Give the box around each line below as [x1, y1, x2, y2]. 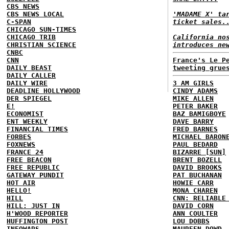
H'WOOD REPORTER [7, 210, 68, 217]
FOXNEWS [7, 141, 35, 148]
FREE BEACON [7, 156, 52, 164]
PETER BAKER [173, 102, 218, 110]
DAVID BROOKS [173, 164, 222, 171]
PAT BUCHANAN [173, 171, 222, 179]
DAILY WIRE [7, 79, 48, 87]
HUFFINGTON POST [7, 217, 68, 225]
